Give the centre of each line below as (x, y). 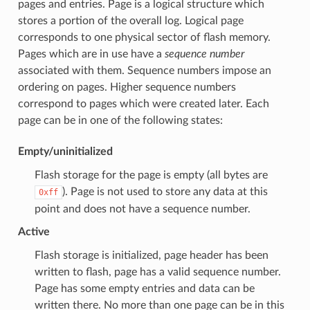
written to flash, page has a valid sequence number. (157, 272)
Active (34, 231)
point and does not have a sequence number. (142, 209)
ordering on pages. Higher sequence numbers (127, 87)
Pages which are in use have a (91, 54)
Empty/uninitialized (65, 151)
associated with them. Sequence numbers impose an (144, 70)
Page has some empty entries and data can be (144, 288)
